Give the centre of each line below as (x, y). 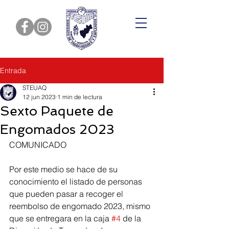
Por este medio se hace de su (64, 169)
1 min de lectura (80, 97)
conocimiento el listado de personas (77, 181)
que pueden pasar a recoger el (67, 194)
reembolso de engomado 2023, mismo (81, 206)
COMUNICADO (39, 145)
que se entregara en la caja (60, 218)
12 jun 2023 (39, 97)
